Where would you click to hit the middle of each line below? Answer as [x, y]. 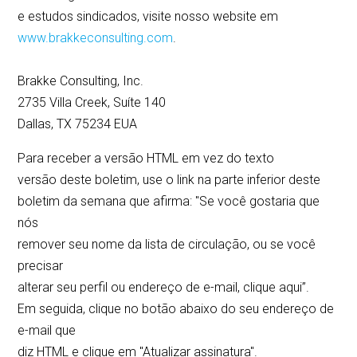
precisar [41, 266]
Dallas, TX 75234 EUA [78, 124]
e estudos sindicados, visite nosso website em [148, 17]
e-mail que [47, 331]
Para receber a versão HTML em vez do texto [146, 159]
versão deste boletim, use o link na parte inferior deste [169, 180]
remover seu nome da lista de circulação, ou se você [167, 245]
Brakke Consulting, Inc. [81, 81]
